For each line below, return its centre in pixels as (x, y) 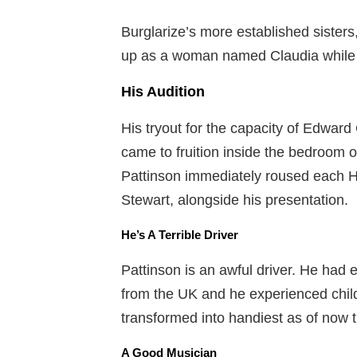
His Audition (163, 92)
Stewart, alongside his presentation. (235, 200)
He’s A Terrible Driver (180, 235)
